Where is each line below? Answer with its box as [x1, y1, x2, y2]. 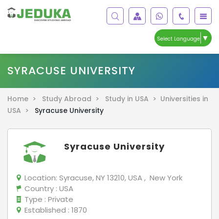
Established [22, 204, 68, 215]
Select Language [157, 35, 200, 43]
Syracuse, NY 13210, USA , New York [59, 172, 182, 183]
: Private [44, 194, 73, 204]
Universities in [160, 93, 208, 104]
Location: [22, 172, 59, 183]
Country [22, 183, 56, 194]
